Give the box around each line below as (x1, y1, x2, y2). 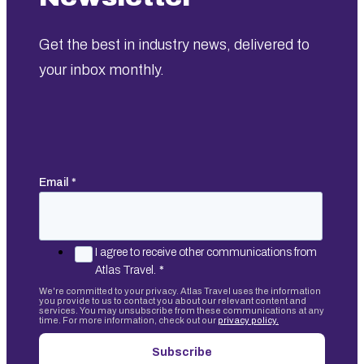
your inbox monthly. (39, 62, 164, 79)
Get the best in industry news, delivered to (39, 37, 310, 54)
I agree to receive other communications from (95, 246, 317, 259)
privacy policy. (218, 315, 279, 326)
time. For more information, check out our (39, 315, 218, 326)
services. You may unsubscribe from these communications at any (39, 305, 324, 316)
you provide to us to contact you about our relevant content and (39, 296, 306, 306)
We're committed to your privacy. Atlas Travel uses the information (39, 286, 321, 297)
